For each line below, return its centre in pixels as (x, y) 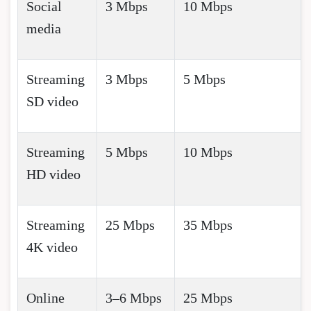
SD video (52, 101)
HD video (53, 174)
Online (45, 297)
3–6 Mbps (134, 297)
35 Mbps (208, 225)
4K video (52, 247)
